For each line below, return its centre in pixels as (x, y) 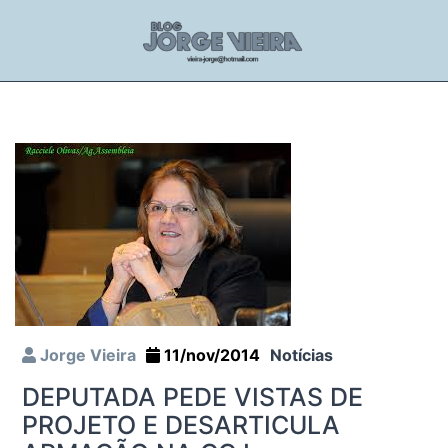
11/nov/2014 (210, 354)
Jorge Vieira (86, 354)
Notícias (301, 354)
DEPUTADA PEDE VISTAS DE (192, 396)
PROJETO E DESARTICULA (181, 424)
